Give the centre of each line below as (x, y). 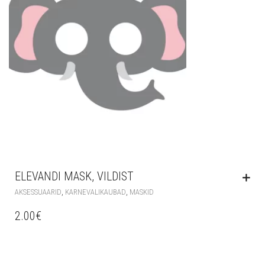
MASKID (142, 192)
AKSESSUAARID (38, 192)
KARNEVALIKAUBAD (96, 192)
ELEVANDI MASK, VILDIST (74, 176)
